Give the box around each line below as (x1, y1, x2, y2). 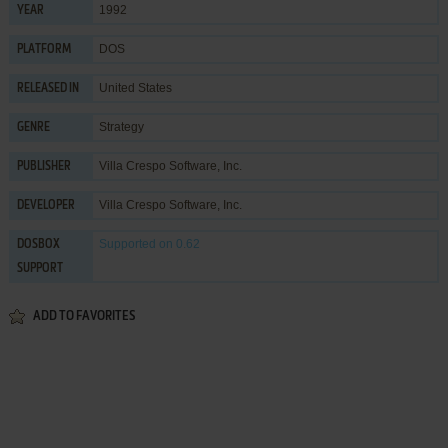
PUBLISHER (16, 160, 71, 173)
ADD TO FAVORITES (32, 309, 135, 323)
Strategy (98, 119, 144, 134)
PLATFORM (16, 43, 71, 56)
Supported (98, 236, 156, 251)
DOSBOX (16, 238, 60, 251)
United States (98, 80, 172, 95)
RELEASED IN (16, 82, 79, 95)
